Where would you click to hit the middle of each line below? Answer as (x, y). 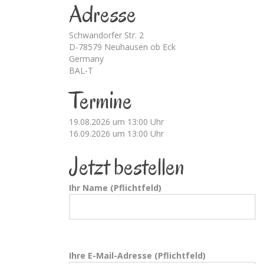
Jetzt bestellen (127, 167)
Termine (100, 101)
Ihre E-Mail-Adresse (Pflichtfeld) (137, 256)
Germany (86, 59)
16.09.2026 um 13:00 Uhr (116, 134)
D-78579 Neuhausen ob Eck (122, 47)
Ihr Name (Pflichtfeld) (115, 188)
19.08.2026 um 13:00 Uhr (116, 122)
